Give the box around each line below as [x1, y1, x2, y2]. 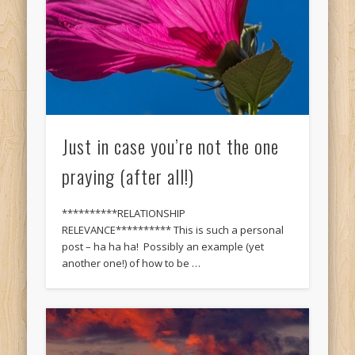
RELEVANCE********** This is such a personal [62, 223, 284, 238]
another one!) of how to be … [62, 256, 201, 271]
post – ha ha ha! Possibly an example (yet [62, 239, 265, 254]
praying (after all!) [62, 162, 195, 191]
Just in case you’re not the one [62, 132, 280, 161]
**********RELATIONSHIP [62, 206, 186, 221]
